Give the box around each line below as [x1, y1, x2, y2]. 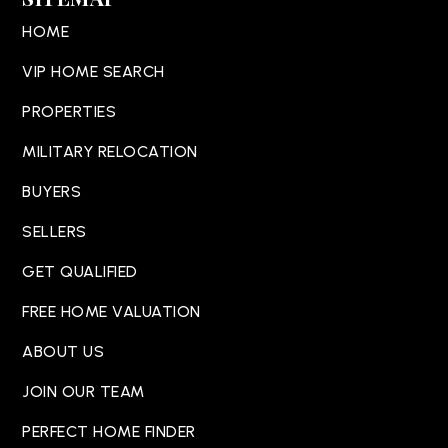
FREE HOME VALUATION [22, 302, 201, 322]
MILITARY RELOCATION [22, 142, 198, 162]
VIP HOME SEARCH [22, 62, 165, 82]
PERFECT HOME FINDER [22, 422, 196, 442]
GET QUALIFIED [22, 262, 138, 282]
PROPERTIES [22, 102, 117, 122]
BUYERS [22, 182, 82, 202]
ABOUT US [22, 342, 105, 362]
